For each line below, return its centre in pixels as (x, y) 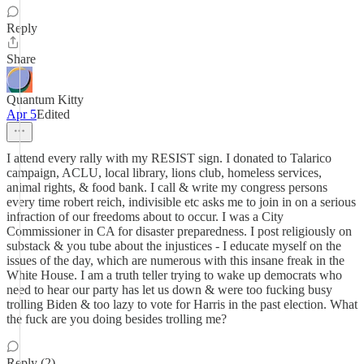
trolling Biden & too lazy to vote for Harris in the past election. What (182, 304)
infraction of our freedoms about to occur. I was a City (145, 217)
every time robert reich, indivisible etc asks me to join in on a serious (181, 202)
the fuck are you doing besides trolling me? (117, 319)
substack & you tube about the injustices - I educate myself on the (174, 246)
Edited (53, 114)
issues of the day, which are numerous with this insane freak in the (175, 260)
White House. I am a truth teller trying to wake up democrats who (174, 275)
